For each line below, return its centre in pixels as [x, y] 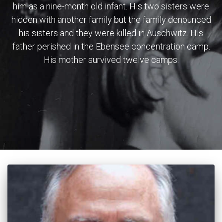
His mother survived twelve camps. [111, 60]
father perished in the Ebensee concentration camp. [111, 46]
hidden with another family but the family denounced [111, 20]
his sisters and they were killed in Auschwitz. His [111, 33]
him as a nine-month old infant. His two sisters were [111, 6]
